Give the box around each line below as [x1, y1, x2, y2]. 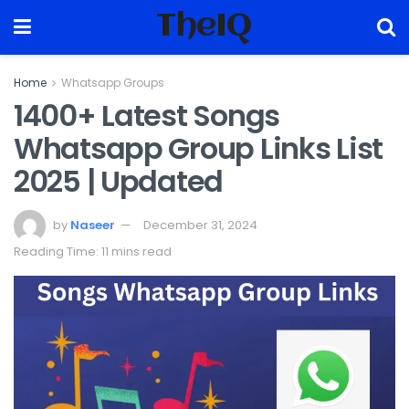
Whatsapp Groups [61, 75, 164, 90]
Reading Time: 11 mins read [14, 242, 172, 260]
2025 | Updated [14, 161, 224, 202]
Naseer [70, 215, 115, 234]
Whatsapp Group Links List [14, 128, 383, 169]
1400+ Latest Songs [14, 95, 279, 136]
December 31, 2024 [143, 215, 257, 234]
